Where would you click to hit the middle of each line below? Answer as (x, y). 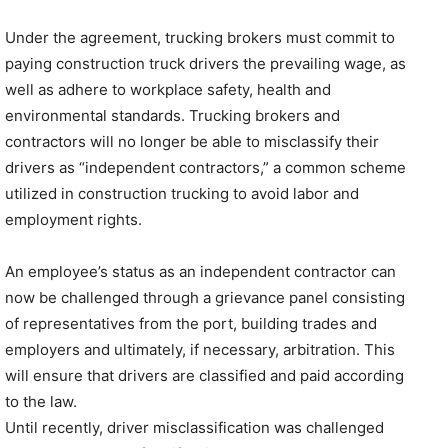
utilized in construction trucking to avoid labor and (182, 193)
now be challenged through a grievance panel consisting (205, 297)
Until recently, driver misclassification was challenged (194, 427)
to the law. (41, 401)
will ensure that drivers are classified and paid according (204, 375)
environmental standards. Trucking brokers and (172, 115)
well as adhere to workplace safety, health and (168, 89)
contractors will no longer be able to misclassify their (192, 141)
